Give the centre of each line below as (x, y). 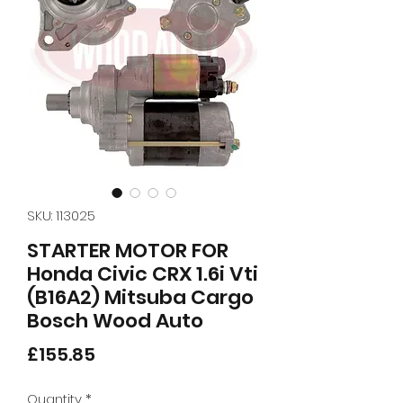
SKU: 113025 (61, 216)
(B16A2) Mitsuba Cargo (140, 298)
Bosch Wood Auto (115, 321)
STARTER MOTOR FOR (128, 251)
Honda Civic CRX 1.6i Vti (143, 274)
